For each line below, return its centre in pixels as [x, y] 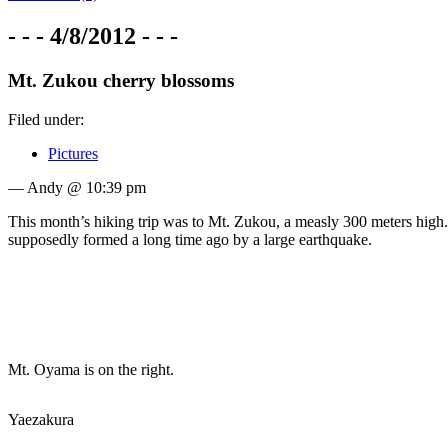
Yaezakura [41, 419]
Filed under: [46, 119]
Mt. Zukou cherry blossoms [121, 80]
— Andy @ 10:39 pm [77, 187]
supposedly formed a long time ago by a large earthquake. [190, 239]
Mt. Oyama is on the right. [91, 369]
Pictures [73, 153]
